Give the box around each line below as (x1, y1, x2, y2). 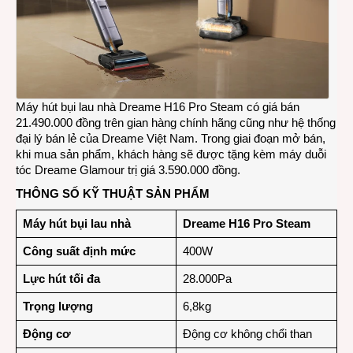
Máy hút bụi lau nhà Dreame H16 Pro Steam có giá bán (16, 99, 299, 113)
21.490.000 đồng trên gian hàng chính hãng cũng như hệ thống (16, 115, 336, 129)
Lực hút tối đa (22, 271, 100, 285)
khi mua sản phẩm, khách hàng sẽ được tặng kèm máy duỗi (16, 147, 326, 161)
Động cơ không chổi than (182, 326, 312, 340)
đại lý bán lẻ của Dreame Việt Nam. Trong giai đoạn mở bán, (16, 131, 325, 145)
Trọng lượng (22, 299, 93, 313)
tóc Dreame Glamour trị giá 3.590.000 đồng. (16, 162, 240, 176)
